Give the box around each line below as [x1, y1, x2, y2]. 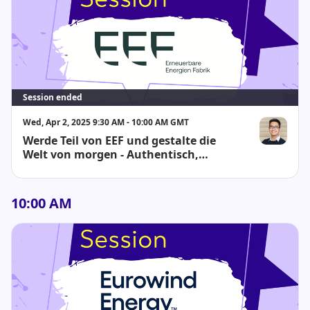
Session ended [23, 91, 82, 103]
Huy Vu [259, 138, 287, 150]
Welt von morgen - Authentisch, [23, 147, 127, 162]
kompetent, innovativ [23, 161, 144, 176]
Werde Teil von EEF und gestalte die [23, 133, 216, 148]
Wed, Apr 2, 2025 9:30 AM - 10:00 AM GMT [23, 116, 189, 128]
